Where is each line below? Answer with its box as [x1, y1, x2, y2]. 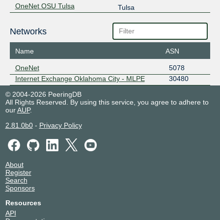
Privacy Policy [39, 121, 82, 130]
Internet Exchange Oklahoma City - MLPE [15, 75, 145, 83]
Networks [9, 26, 47, 36]
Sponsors [5, 184, 35, 192]
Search [5, 176, 27, 184]
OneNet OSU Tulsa [15, 1, 75, 10]
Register [5, 168, 31, 176]
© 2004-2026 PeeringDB [5, 90, 82, 99]
